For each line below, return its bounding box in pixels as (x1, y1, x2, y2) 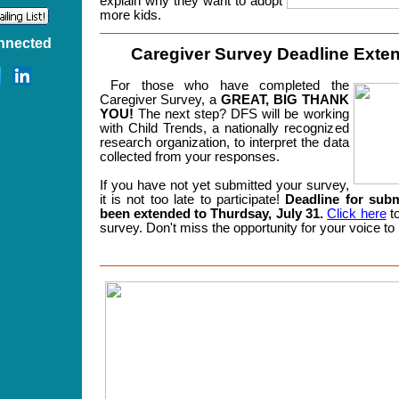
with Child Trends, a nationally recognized (99, 121, 349, 135)
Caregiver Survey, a (99, 93, 217, 107)
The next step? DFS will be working (137, 107, 349, 121)
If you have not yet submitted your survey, (99, 178, 349, 192)
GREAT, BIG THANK (216, 93, 349, 107)
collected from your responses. (99, 150, 280, 164)
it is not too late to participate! (99, 192, 286, 207)
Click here (327, 207, 387, 221)
